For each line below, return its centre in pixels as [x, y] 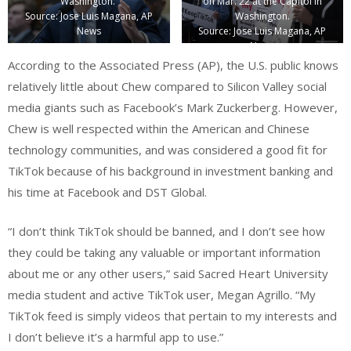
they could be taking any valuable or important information [164, 252]
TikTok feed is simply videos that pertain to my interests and [172, 315]
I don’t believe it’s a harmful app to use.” [116, 337]
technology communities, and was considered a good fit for [168, 150]
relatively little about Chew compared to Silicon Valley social [167, 87]
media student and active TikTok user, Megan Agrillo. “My [162, 294]
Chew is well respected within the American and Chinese [159, 129]
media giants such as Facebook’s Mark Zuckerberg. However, [173, 108]
